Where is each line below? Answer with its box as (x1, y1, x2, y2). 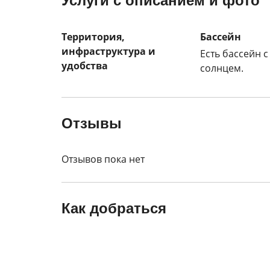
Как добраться (61, 200, 166, 216)
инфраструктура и (61, 45, 155, 58)
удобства (61, 59, 108, 72)
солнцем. (200, 63, 243, 74)
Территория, (61, 30, 125, 43)
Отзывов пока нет (61, 154, 145, 165)
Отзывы (61, 115, 122, 131)
